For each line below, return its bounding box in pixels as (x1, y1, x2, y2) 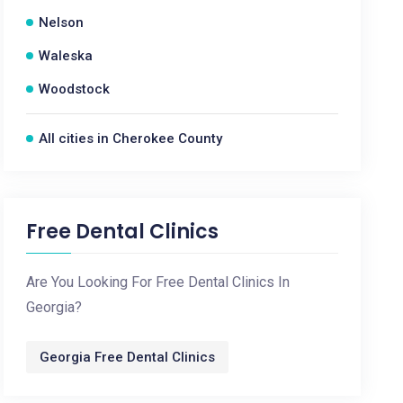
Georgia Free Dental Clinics (40, 349, 216, 365)
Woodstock (39, 81, 111, 97)
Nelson (39, 14, 85, 31)
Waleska (39, 48, 94, 64)
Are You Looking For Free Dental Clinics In (26, 273, 291, 291)
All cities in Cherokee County (39, 130, 223, 147)
